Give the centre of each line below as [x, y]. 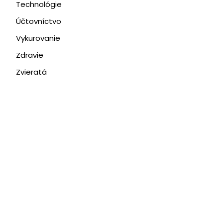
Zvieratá [31, 72]
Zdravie [29, 55]
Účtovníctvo [38, 21]
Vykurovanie [38, 38]
